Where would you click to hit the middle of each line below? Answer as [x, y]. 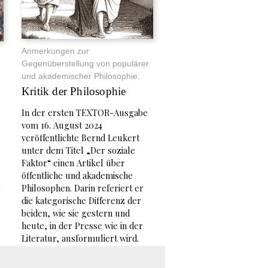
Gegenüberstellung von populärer [85, 64]
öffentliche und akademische [77, 175]
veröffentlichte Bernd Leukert [80, 137]
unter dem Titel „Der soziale [78, 150]
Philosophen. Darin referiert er [83, 188]
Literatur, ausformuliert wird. [80, 238]
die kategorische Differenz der [81, 200]
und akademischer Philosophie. [81, 76]
